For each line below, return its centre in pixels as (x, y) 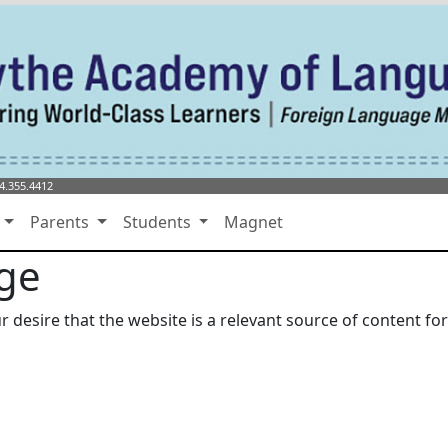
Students (158, 222)
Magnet (254, 222)
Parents (62, 222)
